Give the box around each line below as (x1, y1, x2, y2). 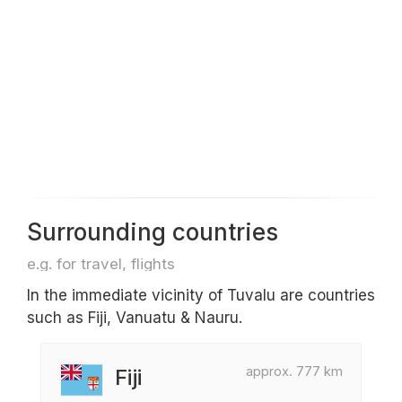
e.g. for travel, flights (27, 255, 175, 273)
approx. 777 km (246, 363, 343, 379)
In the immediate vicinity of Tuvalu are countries (27, 286, 375, 304)
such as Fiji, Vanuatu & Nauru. (27, 309, 242, 327)
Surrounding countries (27, 218, 278, 246)
